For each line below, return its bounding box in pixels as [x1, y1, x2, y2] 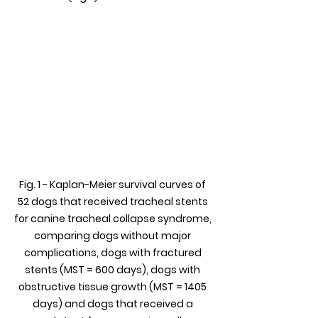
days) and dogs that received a [32, 297, 195, 312]
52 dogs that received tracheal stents [17, 194, 210, 209]
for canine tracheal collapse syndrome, [13, 212, 214, 226]
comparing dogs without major [34, 229, 193, 243]
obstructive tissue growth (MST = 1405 [18, 280, 209, 295]
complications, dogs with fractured [23, 246, 204, 261]
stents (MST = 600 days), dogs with [25, 263, 202, 278]
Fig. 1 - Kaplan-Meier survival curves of [19, 177, 208, 192]
